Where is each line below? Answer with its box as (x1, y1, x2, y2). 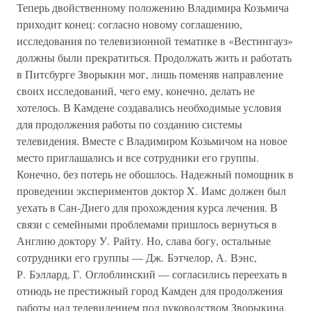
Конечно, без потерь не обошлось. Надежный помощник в (17, 167, 294, 181)
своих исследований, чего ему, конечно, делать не (17, 83, 255, 98)
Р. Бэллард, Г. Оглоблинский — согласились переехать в (17, 267, 287, 281)
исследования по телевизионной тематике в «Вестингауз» (17, 33, 293, 48)
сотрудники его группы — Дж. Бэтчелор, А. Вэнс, (17, 250, 257, 264)
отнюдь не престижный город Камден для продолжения (17, 283, 283, 298)
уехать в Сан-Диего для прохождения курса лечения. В (17, 200, 278, 215)
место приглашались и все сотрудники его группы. (17, 150, 259, 165)
